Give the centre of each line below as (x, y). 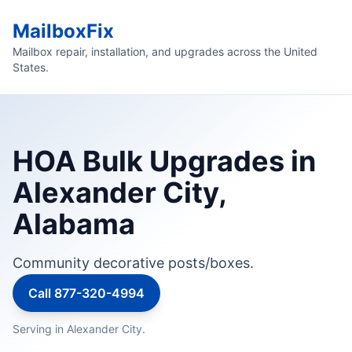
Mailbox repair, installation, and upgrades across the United (165, 51)
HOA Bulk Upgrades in (164, 161)
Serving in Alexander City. (79, 329)
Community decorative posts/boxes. (133, 263)
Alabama (74, 224)
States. (31, 67)
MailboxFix (63, 31)
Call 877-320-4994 (86, 293)
